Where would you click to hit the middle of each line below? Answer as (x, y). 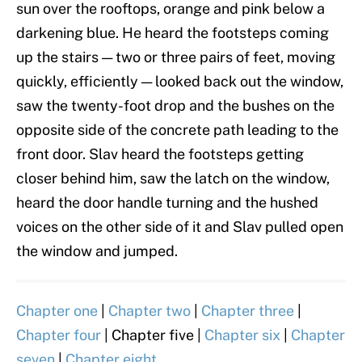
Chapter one (57, 311)
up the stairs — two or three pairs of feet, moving (176, 57)
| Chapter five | (153, 335)
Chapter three (248, 311)
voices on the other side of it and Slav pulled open (180, 227)
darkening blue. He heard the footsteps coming (173, 33)
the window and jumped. (97, 251)
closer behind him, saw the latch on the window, (173, 179)
